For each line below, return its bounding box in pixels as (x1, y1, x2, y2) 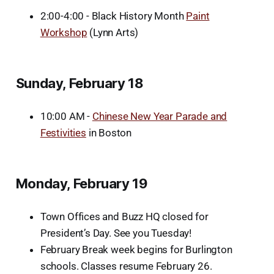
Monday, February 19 (15, 175, 147, 191)
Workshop (40, 26, 87, 39)
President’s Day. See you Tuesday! (40, 226, 192, 239)
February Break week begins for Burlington (40, 243, 232, 256)
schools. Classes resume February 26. (40, 259, 212, 272)
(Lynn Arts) (87, 26, 139, 39)
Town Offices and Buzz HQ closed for (40, 210, 209, 223)
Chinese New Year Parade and (92, 109, 228, 122)
